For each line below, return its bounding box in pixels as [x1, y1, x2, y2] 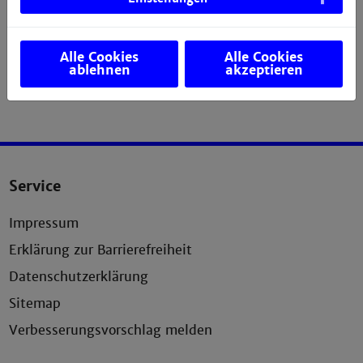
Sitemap [9, 294, 62, 312]
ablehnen [68, 61, 130, 79]
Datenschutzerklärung [9, 267, 149, 285]
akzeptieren [224, 61, 303, 79]
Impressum [9, 214, 79, 232]
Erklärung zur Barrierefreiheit [9, 241, 193, 258]
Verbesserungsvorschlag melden [9, 321, 213, 339]
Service [9, 176, 62, 195]
